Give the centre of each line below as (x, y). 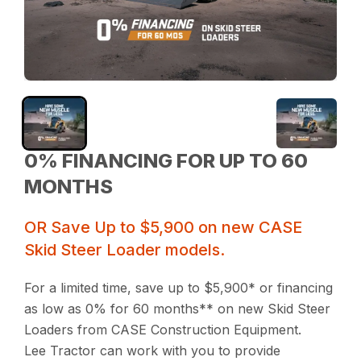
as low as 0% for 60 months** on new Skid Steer (178, 309)
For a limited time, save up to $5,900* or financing (179, 288)
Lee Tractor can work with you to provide (153, 351)
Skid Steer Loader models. (125, 250)
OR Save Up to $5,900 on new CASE (164, 228)
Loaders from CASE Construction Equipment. (163, 330)
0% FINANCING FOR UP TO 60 (166, 161)
